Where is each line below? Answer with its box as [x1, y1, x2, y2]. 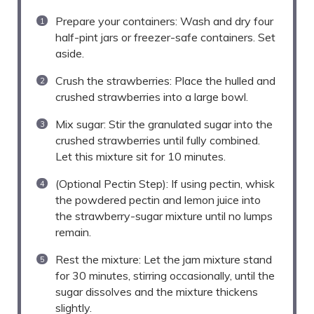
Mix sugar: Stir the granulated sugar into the [55, 117, 273, 132]
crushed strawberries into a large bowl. [55, 90, 248, 104]
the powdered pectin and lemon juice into [55, 193, 261, 207]
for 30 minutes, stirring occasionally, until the [55, 268, 275, 283]
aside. [55, 46, 84, 61]
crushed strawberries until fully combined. [55, 133, 260, 148]
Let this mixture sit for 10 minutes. [55, 149, 226, 164]
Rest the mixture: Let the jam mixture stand [55, 252, 272, 267]
